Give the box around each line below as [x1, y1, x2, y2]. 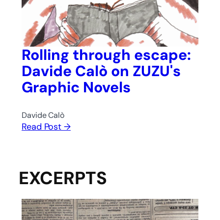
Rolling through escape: [22, 45, 191, 64]
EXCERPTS [19, 166, 107, 190]
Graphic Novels [22, 77, 131, 97]
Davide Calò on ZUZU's [22, 61, 181, 81]
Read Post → [22, 120, 71, 133]
